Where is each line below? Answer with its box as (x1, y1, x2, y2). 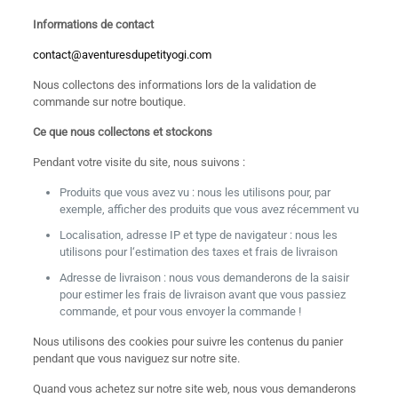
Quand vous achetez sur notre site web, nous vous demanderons (32, 382, 356, 395)
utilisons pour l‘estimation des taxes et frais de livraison (59, 245, 338, 259)
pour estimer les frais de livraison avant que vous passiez (59, 288, 346, 301)
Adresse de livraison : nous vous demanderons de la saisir (59, 271, 349, 284)
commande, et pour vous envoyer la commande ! (59, 305, 301, 318)
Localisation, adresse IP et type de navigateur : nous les (59, 228, 338, 242)
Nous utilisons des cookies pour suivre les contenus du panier (32, 335, 343, 348)
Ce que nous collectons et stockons (32, 125, 212, 139)
